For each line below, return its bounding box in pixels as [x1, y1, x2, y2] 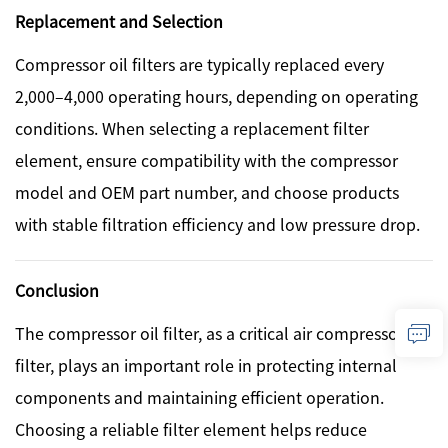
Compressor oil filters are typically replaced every [15, 51, 384, 76]
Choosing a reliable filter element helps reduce [15, 416, 367, 441]
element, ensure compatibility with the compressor [15, 147, 398, 172]
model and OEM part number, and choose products [15, 179, 399, 204]
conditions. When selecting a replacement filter [15, 115, 369, 140]
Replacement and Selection [15, 8, 223, 33]
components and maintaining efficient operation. [15, 384, 384, 409]
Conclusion [15, 277, 99, 302]
